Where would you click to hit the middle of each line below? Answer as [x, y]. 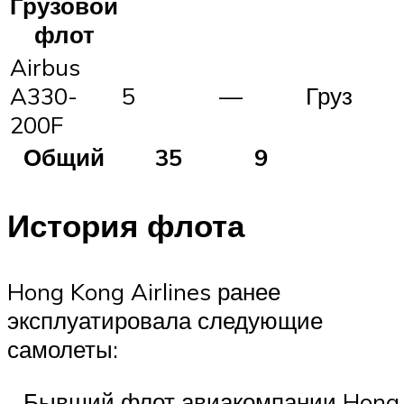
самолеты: [63, 349]
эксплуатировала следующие [165, 321]
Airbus [45, 66]
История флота [126, 225]
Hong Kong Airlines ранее [144, 292]
